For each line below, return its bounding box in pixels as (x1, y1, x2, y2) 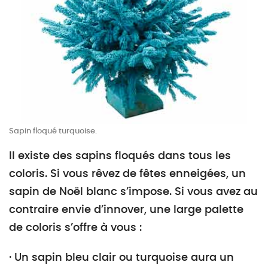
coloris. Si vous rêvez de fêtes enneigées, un (9, 169, 246, 179)
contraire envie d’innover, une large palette (9, 205, 243, 215)
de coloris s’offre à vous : (9, 223, 142, 233)
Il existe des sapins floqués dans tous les (9, 151, 231, 162)
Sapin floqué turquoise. (9, 127, 97, 135)
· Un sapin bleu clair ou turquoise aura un (9, 252, 234, 263)
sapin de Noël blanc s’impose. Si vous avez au (9, 187, 258, 197)
